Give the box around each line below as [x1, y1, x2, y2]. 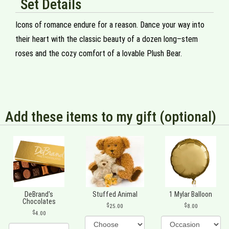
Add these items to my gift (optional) [5, 108, 216, 125]
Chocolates [22, 197, 56, 205]
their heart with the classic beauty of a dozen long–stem [15, 34, 198, 44]
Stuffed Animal [92, 190, 138, 198]
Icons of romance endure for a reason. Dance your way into [15, 20, 204, 30]
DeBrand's [25, 190, 54, 198]
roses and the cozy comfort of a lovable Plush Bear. [15, 49, 182, 58]
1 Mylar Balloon [169, 190, 213, 198]
